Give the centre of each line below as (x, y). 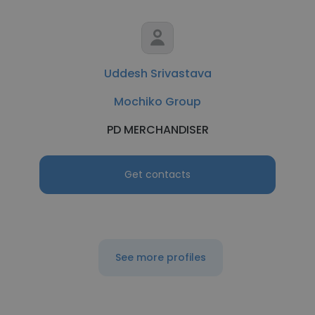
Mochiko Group (157, 102)
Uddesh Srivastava (157, 73)
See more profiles (160, 257)
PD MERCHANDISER (157, 130)
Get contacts (157, 174)
